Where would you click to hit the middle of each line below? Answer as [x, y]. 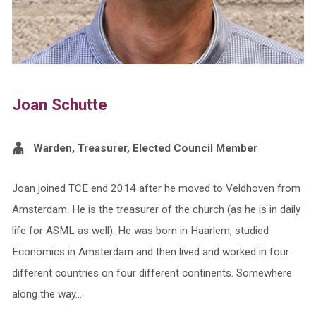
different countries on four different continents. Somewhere [152, 273]
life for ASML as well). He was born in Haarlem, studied [140, 230]
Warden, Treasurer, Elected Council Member [145, 148]
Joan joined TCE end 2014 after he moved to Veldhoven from [156, 188]
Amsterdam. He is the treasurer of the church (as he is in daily [156, 209]
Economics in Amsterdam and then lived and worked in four [150, 251]
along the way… [47, 294]
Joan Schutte [59, 104]
